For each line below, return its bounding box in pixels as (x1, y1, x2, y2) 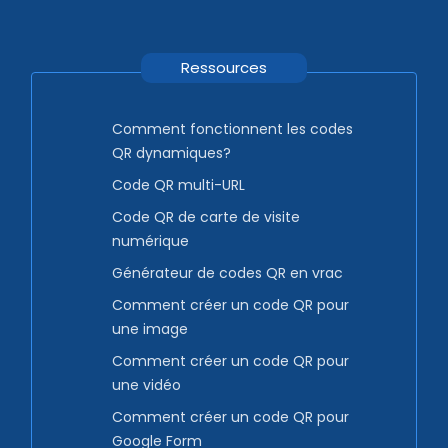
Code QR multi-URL (112, 175, 245, 196)
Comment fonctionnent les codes (112, 119, 353, 140)
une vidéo (112, 375, 181, 396)
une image (112, 319, 188, 340)
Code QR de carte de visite (112, 207, 300, 228)
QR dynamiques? (112, 143, 231, 164)
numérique (112, 231, 189, 252)
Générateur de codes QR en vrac (112, 263, 343, 284)
